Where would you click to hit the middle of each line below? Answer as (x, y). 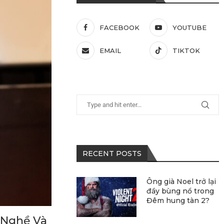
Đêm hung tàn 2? (178, 200)
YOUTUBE (189, 27)
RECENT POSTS (112, 153)
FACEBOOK (120, 27)
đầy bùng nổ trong (180, 191)
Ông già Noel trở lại (181, 181)
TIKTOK (186, 50)
